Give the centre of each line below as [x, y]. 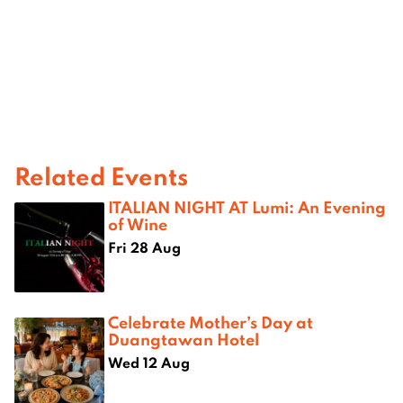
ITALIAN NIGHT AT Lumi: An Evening [247, 207]
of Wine [138, 224]
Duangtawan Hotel [184, 340]
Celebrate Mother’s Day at [210, 322]
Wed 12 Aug [149, 363]
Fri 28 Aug [144, 248]
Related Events [101, 176]
